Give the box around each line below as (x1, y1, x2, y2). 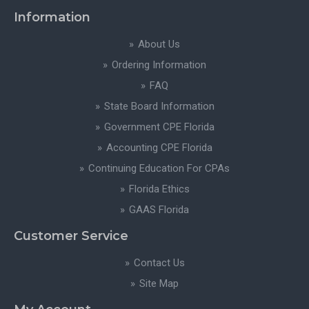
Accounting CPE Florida (106, 141, 212, 154)
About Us (138, 38, 180, 50)
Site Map (139, 277, 179, 290)
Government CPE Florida (103, 121, 215, 133)
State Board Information (103, 100, 215, 112)
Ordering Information (112, 59, 206, 71)
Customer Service (14, 228, 128, 243)
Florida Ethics (128, 183, 190, 195)
